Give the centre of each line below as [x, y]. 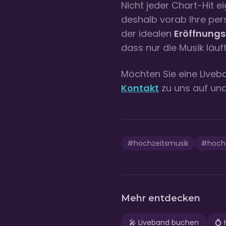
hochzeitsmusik [161, 144]
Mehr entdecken [161, 199]
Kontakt [140, 88]
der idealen [148, 34]
